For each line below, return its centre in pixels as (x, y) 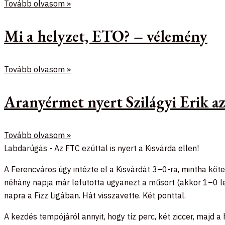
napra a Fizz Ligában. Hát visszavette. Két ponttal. (95, 196)
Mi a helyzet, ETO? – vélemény (106, 36)
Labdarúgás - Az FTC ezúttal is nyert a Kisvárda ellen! (101, 148)
